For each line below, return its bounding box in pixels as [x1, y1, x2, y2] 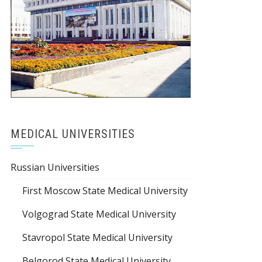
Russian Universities [11, 161, 99, 174]
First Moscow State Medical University [22, 184, 188, 198]
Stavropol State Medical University [22, 231, 173, 244]
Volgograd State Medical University [22, 208, 176, 221]
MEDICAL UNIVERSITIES [11, 127, 135, 142]
